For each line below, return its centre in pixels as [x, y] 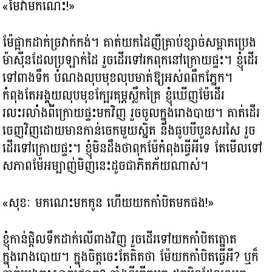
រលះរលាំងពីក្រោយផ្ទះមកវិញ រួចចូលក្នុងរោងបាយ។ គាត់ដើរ [131, 113]
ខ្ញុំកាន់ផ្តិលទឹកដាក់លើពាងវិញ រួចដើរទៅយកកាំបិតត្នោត [120, 240]
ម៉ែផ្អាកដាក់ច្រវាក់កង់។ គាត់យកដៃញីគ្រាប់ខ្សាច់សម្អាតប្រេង [130, 43]
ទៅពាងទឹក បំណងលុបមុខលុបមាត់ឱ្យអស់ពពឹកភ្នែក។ [118, 78]
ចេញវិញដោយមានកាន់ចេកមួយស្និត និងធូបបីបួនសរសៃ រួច [129, 131]
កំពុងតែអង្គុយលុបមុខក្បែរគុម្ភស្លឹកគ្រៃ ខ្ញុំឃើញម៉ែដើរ [114, 96]
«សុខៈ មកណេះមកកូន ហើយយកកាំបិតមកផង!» [108, 202]
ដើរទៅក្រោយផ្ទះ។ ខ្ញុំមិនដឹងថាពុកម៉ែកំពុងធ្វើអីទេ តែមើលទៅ [133, 148]
